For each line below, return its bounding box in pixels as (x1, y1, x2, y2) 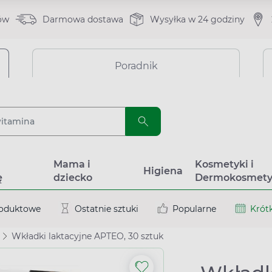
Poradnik (114, 60, 158, 72)
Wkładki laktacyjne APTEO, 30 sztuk (12, 231, 163, 242)
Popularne (172, 203, 216, 214)
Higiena (143, 165, 183, 177)
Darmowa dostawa (42, 14, 123, 25)
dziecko (53, 172, 92, 183)
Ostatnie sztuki (75, 203, 138, 214)
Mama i (53, 158, 90, 170)
